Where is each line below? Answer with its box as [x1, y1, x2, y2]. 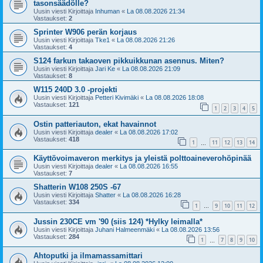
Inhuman [95, 7, 120, 15]
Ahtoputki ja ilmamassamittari [33, 251, 143, 261]
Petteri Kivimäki [95, 93, 139, 101]
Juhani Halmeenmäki [95, 225, 154, 233]
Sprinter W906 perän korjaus [33, 27, 137, 36]
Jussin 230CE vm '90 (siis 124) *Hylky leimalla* [33, 217, 203, 226]
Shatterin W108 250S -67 [33, 183, 121, 192]
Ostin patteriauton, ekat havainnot [33, 119, 156, 129]
